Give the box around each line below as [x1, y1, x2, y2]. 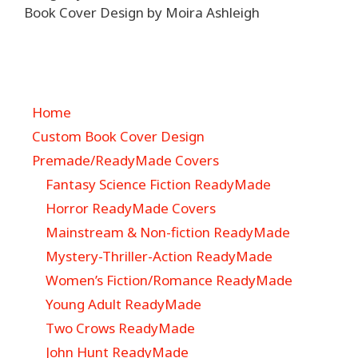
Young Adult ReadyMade [46, 294, 201, 313]
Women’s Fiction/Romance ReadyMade [46, 270, 292, 289]
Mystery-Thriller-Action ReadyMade [46, 246, 272, 265]
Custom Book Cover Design [32, 126, 205, 145]
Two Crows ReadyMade [46, 318, 195, 337]
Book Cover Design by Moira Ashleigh [24, 2, 260, 22]
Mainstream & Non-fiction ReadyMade [46, 222, 290, 241]
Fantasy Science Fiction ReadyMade [46, 174, 271, 193]
